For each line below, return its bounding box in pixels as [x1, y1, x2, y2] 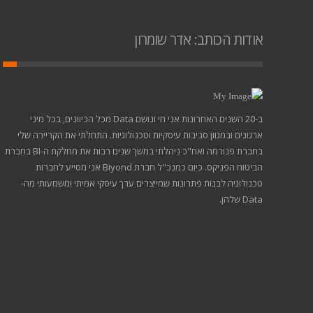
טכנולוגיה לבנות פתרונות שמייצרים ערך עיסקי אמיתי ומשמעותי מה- [21, 177, 263, 189]
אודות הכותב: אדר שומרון [134, 30, 263, 49]
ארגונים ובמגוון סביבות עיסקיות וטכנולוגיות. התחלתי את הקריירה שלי [17, 129, 263, 141]
